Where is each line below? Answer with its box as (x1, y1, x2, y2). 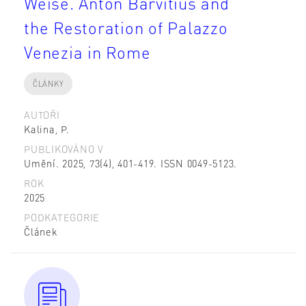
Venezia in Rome (24, 41, 151, 63)
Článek (24, 225, 57, 238)
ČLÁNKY (32, 78, 64, 89)
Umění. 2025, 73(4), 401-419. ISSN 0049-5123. (24, 157, 237, 170)
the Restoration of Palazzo (24, 16, 228, 38)
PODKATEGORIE (24, 211, 100, 224)
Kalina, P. (24, 123, 70, 136)
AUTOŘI (24, 109, 60, 122)
